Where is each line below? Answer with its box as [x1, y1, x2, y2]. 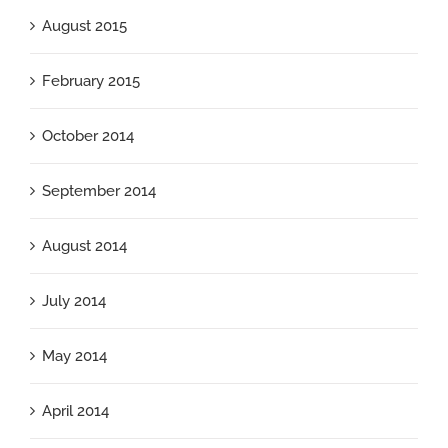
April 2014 [42, 402, 109, 421]
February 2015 [42, 72, 140, 91]
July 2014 [42, 292, 106, 311]
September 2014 [42, 182, 156, 201]
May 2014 [42, 347, 107, 366]
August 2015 [42, 17, 127, 36]
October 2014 [42, 127, 134, 146]
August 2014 [42, 237, 127, 256]
